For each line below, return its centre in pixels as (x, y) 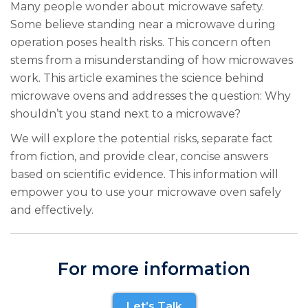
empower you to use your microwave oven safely (146, 192)
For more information (154, 269)
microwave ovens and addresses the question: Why (151, 96)
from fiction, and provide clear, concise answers (139, 157)
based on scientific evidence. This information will (144, 175)
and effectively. (52, 210)
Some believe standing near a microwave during (143, 25)
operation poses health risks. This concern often (141, 43)
